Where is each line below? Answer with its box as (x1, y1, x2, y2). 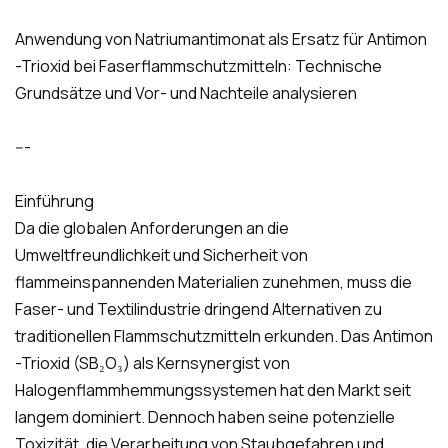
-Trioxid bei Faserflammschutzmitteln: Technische (15, 55, 382, 78)
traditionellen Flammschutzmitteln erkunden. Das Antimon (15, 325, 433, 348)
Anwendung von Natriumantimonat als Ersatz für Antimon (15, 28, 427, 51)
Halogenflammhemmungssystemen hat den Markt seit (15, 379, 411, 402)
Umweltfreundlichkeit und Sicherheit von (15, 244, 308, 267)
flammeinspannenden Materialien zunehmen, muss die (15, 271, 412, 294)
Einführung (15, 190, 94, 213)
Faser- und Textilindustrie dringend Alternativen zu (15, 298, 382, 321)
